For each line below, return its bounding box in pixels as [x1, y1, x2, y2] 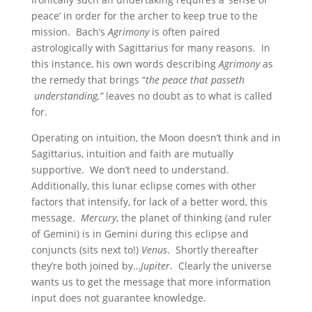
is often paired [148, 25, 220, 38]
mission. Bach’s [31, 25, 108, 38]
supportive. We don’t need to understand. [31, 163, 232, 176]
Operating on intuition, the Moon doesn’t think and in [31, 131, 281, 144]
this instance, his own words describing [31, 57, 219, 70]
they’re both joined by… [31, 259, 141, 272]
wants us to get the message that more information [31, 275, 271, 288]
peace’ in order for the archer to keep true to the [31, 9, 258, 22]
